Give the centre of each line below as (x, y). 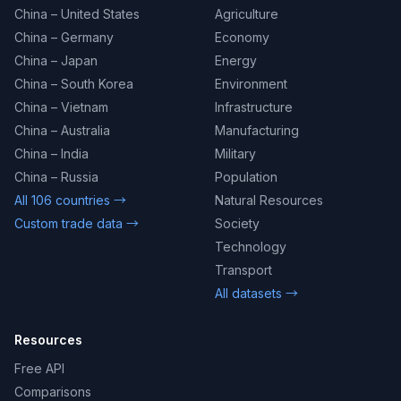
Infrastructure (254, 107)
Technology (251, 247)
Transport (243, 270)
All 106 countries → (70, 200)
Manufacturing (257, 130)
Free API (39, 368)
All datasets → (256, 293)
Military (235, 154)
